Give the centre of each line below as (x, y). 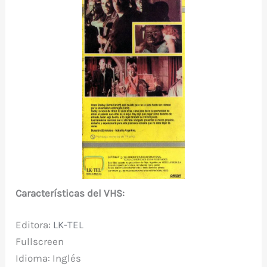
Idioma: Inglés (49, 258)
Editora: (35, 225)
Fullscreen (40, 242)
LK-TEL (69, 225)
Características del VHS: (70, 193)
